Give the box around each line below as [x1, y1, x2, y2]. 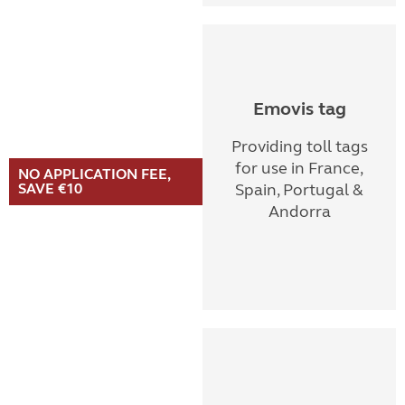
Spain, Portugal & [235, 180, 363, 200]
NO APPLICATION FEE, [18, 165, 170, 183]
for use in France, [235, 158, 363, 178]
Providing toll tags [231, 137, 368, 156]
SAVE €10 [18, 180, 82, 197]
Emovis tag [252, 98, 346, 120]
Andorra [268, 202, 331, 221]
